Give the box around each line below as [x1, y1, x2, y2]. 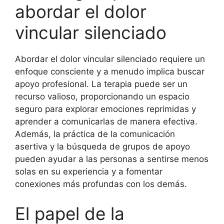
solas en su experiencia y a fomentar [15, 166, 162, 176]
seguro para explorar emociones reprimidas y [15, 103, 196, 114]
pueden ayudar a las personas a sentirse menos [15, 153, 208, 164]
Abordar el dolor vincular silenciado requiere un [15, 53, 205, 64]
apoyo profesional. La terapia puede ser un [15, 78, 187, 89]
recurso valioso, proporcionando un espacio [15, 91, 189, 101]
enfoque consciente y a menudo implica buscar [15, 66, 204, 76]
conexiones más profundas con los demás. [15, 178, 187, 189]
